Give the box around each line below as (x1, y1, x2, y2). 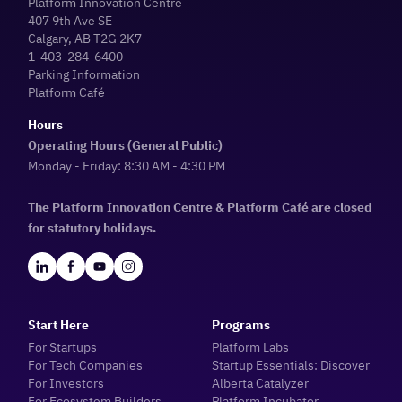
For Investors (28, 373, 105, 391)
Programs (211, 315, 270, 333)
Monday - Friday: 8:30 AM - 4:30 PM (28, 157, 226, 175)
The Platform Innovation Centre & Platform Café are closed (28, 198, 373, 216)
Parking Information (28, 65, 141, 83)
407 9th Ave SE (28, 11, 113, 29)
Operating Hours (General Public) (28, 136, 223, 154)
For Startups (28, 337, 98, 355)
